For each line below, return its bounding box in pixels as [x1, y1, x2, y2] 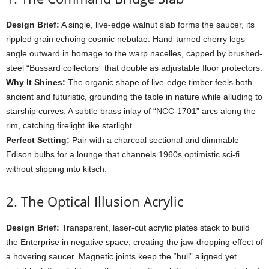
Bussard [29, 63, 63, 73]
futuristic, [53, 92, 89, 101]
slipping [35, 164, 67, 174]
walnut [133, 20, 160, 29]
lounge [77, 150, 105, 159]
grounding [89, 92, 130, 101]
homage [71, 49, 105, 58]
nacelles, [150, 49, 186, 58]
